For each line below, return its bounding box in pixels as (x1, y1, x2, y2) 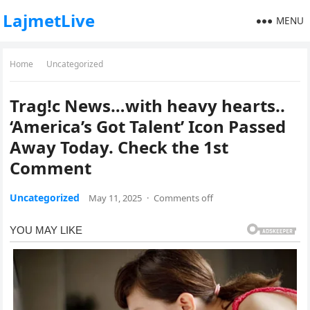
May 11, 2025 (89, 192, 143, 204)
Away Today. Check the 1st (10, 136, 229, 158)
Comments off (154, 192, 214, 204)
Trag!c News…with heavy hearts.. (10, 94, 286, 117)
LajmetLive (3, 9, 95, 32)
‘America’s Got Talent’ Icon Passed (10, 115, 286, 138)
